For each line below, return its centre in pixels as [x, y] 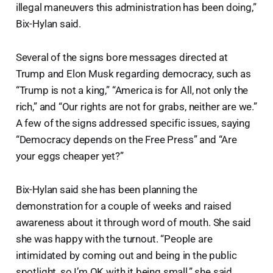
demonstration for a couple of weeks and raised [123, 206]
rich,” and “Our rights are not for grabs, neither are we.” [136, 106]
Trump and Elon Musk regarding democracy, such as [133, 73]
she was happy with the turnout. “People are [114, 239]
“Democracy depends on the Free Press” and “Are [126, 139]
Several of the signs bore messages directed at [122, 57]
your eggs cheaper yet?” [69, 156]
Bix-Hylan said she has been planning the [106, 189]
